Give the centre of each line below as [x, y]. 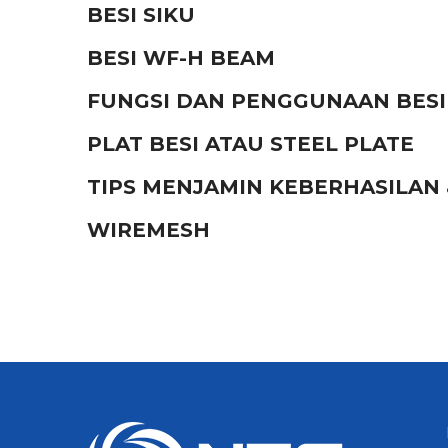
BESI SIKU [141, 15]
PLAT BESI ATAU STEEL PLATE [250, 144]
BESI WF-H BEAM [181, 58]
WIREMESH [148, 230]
